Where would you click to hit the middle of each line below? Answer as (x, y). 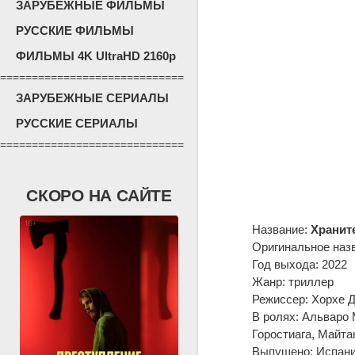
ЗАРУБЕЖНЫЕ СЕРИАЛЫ (92, 98)
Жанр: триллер (292, 281)
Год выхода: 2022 (299, 264)
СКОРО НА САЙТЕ (99, 195)
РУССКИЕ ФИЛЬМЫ (75, 31)
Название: (281, 229)
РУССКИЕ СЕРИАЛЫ (77, 123)
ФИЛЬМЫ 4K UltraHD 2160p (96, 56)
